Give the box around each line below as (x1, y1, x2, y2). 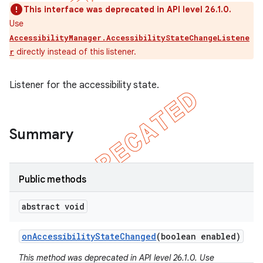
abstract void (22, 201, 85, 212)
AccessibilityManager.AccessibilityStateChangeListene (9, 33, 249, 42)
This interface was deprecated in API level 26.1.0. (23, 4, 231, 15)
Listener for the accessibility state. (9, 79, 159, 91)
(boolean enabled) (156, 231, 241, 242)
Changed (120, 231, 156, 242)
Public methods (19, 174, 86, 186)
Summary (9, 126, 73, 143)
